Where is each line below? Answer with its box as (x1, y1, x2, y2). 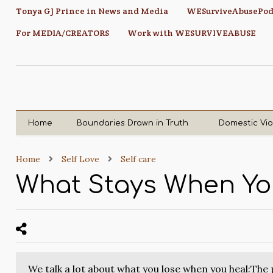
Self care (121, 154, 157, 165)
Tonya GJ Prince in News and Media (16, 5, 169, 16)
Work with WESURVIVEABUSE (127, 27, 257, 38)
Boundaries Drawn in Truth (77, 119, 189, 127)
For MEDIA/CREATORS (16, 27, 110, 38)
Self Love (62, 154, 100, 165)
